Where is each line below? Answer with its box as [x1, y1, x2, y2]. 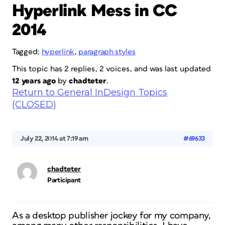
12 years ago [12, 77, 56, 85]
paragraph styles [78, 48, 136, 56]
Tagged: [12, 48, 42, 56]
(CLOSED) [12, 99, 56, 110]
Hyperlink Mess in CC [12, 3, 177, 20]
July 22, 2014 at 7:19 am [20, 135, 88, 142]
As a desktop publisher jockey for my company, [12, 211, 211, 220]
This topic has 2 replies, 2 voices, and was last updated [12, 65, 211, 73]
